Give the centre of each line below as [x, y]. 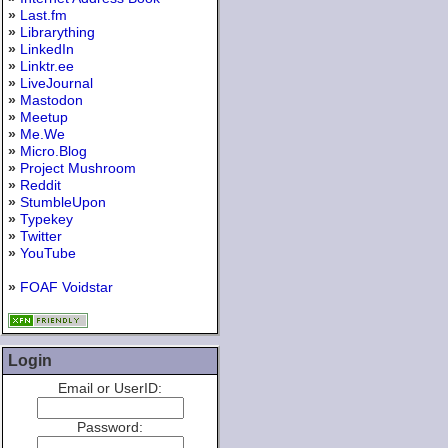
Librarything [57, 32]
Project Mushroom [78, 168]
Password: [110, 427]
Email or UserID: [110, 388]
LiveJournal [56, 83]
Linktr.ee [47, 66]
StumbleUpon [63, 202]
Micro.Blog [53, 151]
